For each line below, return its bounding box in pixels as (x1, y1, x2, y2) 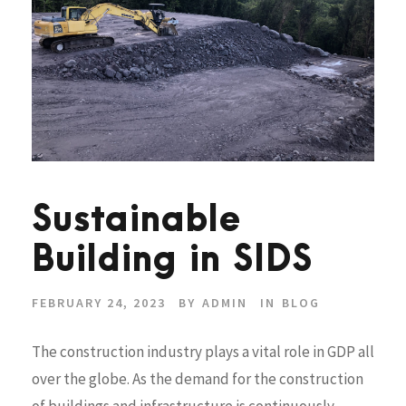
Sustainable (32, 200, 241, 240)
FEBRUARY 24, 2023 (32, 294, 166, 311)
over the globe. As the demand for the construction (32, 368, 363, 389)
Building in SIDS (32, 240, 313, 280)
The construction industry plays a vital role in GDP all (32, 341, 374, 362)
